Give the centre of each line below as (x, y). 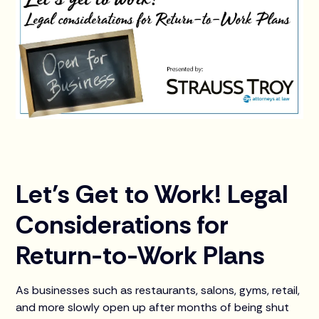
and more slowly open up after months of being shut (153, 307)
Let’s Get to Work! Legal (152, 194)
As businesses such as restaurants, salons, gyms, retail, (158, 290)
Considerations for (122, 224)
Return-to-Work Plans (141, 255)
